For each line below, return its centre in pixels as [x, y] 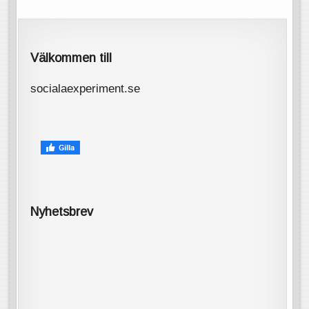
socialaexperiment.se [86, 89]
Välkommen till [71, 58]
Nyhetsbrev [62, 211]
